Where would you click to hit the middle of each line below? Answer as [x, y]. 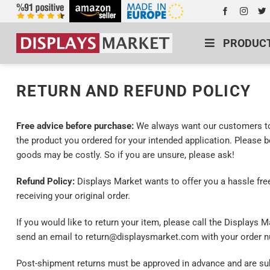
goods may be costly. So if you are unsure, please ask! [125, 155]
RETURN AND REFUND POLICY [134, 91]
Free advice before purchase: [76, 126]
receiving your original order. [73, 196]
